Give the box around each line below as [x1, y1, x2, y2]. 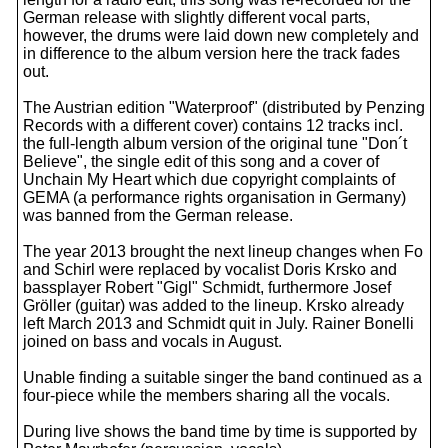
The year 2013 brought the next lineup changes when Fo [23, 243, 423, 260]
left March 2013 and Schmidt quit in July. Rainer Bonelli [23, 315, 414, 332]
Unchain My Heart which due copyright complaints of [23, 171, 395, 188]
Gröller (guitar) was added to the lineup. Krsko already [23, 297, 404, 314]
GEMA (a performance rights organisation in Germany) [23, 189, 406, 206]
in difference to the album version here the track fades [23, 45, 400, 62]
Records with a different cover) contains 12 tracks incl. [23, 117, 403, 134]
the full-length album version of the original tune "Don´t [23, 135, 407, 152]
